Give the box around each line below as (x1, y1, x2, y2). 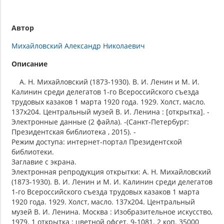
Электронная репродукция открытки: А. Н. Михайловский (11, 166, 211, 176)
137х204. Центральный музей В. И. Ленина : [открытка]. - (11, 106, 209, 116)
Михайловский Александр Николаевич (11, 40, 145, 50)
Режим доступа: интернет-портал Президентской (11, 136, 182, 146)
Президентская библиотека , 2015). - (11, 126, 136, 136)
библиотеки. (11, 146, 54, 156)
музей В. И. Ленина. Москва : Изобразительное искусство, (11, 206, 212, 216)
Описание (11, 58, 47, 68)
